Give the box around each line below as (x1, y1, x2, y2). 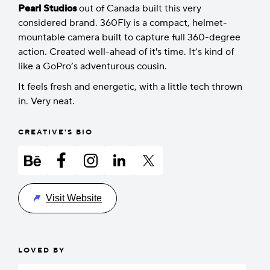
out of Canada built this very (77, 2, 201, 14)
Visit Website (46, 193, 102, 203)
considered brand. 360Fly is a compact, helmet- (18, 17, 227, 29)
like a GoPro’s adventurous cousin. (18, 60, 167, 72)
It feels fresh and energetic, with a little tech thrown (18, 81, 242, 93)
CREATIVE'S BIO (18, 128, 93, 137)
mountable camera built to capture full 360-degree (18, 31, 240, 43)
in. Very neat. (18, 95, 75, 107)
